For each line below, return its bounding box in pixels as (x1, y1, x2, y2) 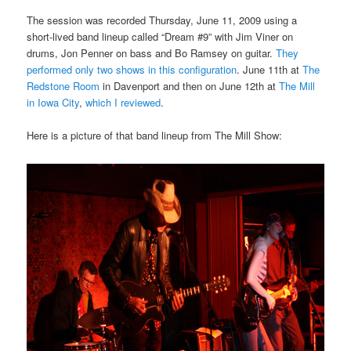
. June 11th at (237, 61, 303, 77)
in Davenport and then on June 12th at (100, 78, 280, 93)
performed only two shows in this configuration (27, 61, 237, 77)
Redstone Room (27, 78, 100, 93)
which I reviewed (85, 94, 161, 110)
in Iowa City (27, 94, 80, 110)
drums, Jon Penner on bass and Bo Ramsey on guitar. (27, 45, 277, 60)
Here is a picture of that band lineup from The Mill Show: (27, 127, 283, 143)
